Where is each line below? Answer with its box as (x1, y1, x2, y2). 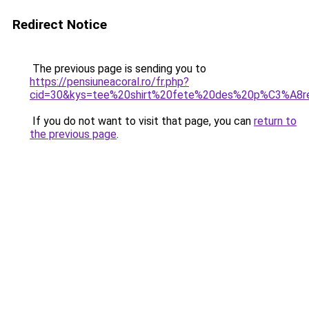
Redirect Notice (12, 17, 107, 32)
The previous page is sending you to (30, 62, 206, 75)
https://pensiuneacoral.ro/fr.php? (30, 75, 189, 88)
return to (254, 114, 297, 128)
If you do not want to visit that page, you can (30, 114, 254, 128)
